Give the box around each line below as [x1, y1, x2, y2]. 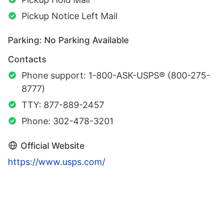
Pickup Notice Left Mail [22, 11, 117, 22]
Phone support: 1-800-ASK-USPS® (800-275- [22, 70, 210, 81]
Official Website [21, 140, 84, 151]
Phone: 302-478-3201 [22, 116, 113, 127]
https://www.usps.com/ [8, 157, 105, 167]
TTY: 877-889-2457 [22, 100, 104, 110]
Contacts [8, 54, 46, 65]
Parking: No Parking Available [8, 35, 129, 46]
